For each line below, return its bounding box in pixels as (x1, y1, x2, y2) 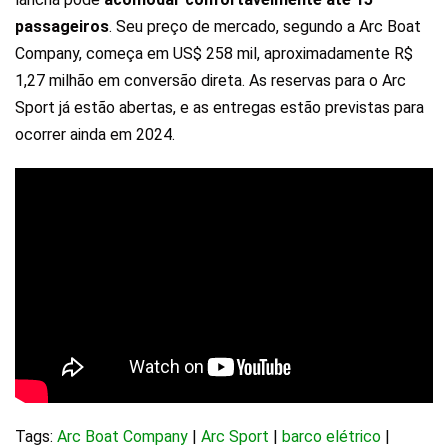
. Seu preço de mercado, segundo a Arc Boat (109, 17, 421, 37)
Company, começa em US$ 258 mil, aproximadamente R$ (15, 44, 413, 64)
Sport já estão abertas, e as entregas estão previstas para (15, 98, 424, 118)
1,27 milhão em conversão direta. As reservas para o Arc (15, 71, 406, 91)
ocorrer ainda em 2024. (15, 125, 175, 145)
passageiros (15, 17, 109, 37)
